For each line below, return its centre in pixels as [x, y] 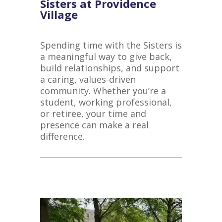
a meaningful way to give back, [106, 56]
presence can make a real [94, 125]
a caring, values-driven [88, 79]
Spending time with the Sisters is [111, 45]
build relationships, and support [110, 68]
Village [59, 14]
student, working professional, [106, 102]
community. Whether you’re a [103, 91]
